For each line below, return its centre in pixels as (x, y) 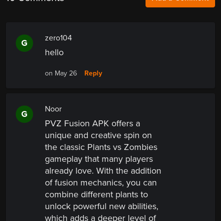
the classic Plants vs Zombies (101, 147)
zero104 (58, 38)
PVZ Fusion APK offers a (92, 124)
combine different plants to (96, 195)
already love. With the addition (103, 171)
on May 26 (61, 74)
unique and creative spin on (98, 135)
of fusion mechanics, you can (101, 183)
